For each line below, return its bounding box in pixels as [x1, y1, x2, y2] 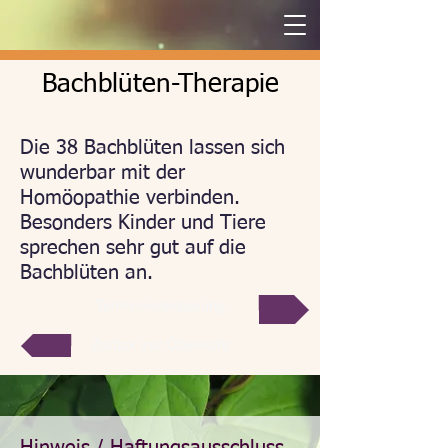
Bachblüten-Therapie [41, 72, 279, 98]
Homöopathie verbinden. [20, 188, 240, 208]
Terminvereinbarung [95, 297, 225, 314]
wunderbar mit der [20, 163, 185, 183]
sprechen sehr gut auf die [20, 238, 246, 258]
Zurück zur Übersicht [91, 336, 229, 353]
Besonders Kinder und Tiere [20, 213, 266, 233]
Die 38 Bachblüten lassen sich [20, 138, 285, 158]
